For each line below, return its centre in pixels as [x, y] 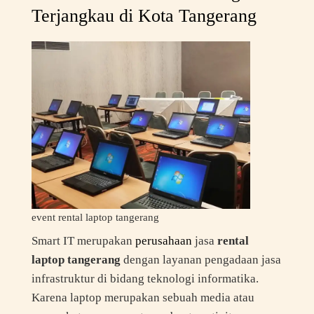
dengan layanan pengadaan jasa [200, 260]
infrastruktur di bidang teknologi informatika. [145, 279]
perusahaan [165, 241]
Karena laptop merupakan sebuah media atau [143, 298]
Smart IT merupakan [83, 241]
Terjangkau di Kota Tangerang [144, 16]
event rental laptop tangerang [95, 217]
